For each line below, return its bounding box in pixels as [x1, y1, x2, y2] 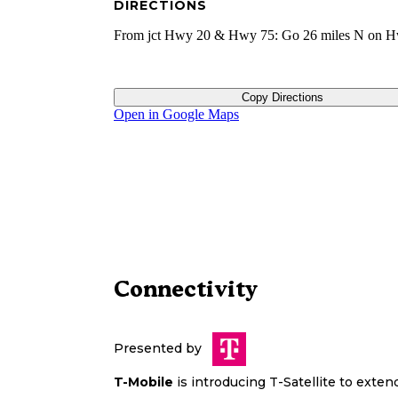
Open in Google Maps [114, 107, 239, 123]
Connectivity [114, 275, 258, 303]
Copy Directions [241, 91, 323, 105]
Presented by [114, 340, 202, 357]
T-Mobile [114, 374, 173, 391]
